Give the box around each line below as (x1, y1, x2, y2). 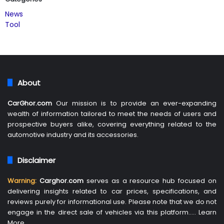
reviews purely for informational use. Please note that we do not (7, 196, 216, 206)
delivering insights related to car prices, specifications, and (7, 186, 216, 196)
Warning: (7, 175, 36, 185)
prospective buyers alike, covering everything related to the (7, 119, 216, 129)
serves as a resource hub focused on (86, 175, 216, 185)
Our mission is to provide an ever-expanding (52, 98, 216, 108)
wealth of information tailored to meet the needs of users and (7, 108, 216, 118)
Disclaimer (17, 154, 55, 165)
